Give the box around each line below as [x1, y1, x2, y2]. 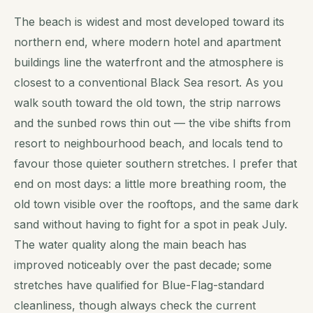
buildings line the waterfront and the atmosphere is [14, 54, 284, 69]
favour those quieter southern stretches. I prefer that [14, 156, 297, 170]
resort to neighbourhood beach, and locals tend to [14, 136, 283, 150]
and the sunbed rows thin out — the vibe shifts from [14, 115, 291, 130]
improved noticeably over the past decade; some [14, 257, 272, 272]
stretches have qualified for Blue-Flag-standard [14, 277, 264, 292]
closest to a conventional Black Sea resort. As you [14, 75, 283, 89]
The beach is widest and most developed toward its [14, 14, 284, 29]
